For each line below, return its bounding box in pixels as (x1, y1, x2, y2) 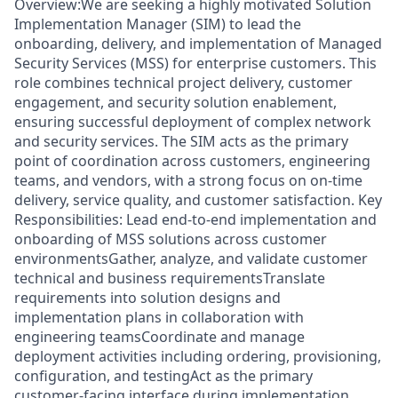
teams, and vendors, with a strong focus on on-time (14, 171, 362, 190)
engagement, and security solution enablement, (14, 92, 337, 112)
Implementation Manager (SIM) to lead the (14, 14, 301, 34)
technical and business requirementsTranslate (14, 268, 325, 288)
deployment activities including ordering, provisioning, (14, 346, 381, 366)
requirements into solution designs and (14, 288, 281, 307)
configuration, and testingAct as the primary (14, 366, 313, 386)
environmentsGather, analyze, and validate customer (14, 249, 368, 268)
